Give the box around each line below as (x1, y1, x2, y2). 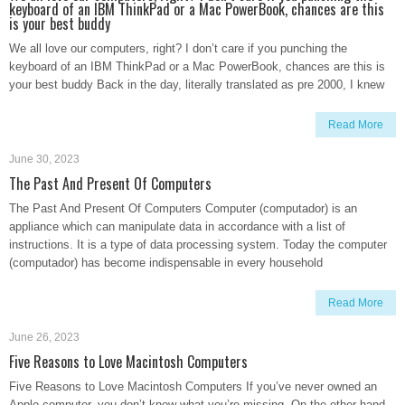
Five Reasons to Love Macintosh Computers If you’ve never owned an (9, 380, 377, 393)
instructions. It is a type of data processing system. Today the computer (9, 238, 387, 251)
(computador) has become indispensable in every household (9, 256, 323, 269)
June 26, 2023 (9, 331, 80, 344)
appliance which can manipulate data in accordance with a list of (9, 220, 345, 233)
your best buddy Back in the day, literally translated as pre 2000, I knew (9, 78, 384, 91)
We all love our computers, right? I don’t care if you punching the (9, 42, 347, 55)
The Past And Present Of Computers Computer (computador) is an (9, 202, 357, 215)
